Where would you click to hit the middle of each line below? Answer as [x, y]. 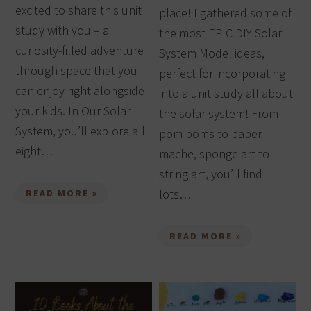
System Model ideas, [212, 53]
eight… [34, 151]
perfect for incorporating [222, 73]
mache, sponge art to [215, 153]
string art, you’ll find [211, 174]
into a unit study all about [226, 93]
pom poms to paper [211, 133]
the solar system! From [219, 113]
